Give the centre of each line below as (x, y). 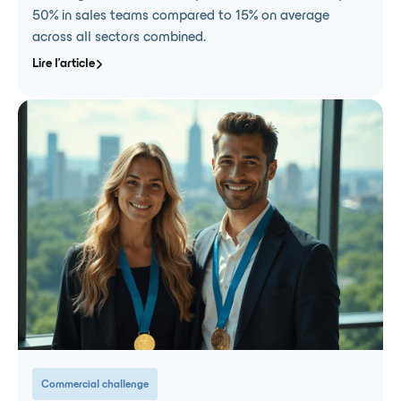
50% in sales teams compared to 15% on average (181, 17)
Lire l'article (64, 64)
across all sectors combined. (119, 38)
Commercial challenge (95, 384)
